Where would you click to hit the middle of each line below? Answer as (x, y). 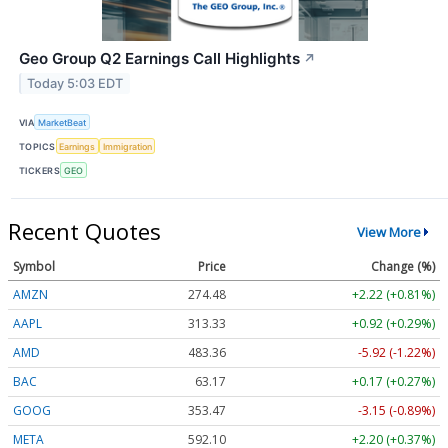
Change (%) (403, 267)
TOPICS (37, 146)
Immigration (127, 146)
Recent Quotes (84, 231)
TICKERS (40, 170)
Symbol (34, 267)
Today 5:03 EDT (75, 83)
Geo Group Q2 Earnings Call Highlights (159, 58)
